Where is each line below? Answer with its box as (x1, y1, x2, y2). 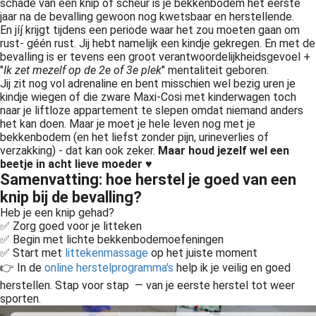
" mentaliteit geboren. (162, 63, 269, 77)
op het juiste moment (148, 246, 257, 260)
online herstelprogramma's (44, 261, 174, 274)
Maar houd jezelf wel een (158, 144, 289, 157)
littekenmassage (65, 246, 148, 260)
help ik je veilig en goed (174, 261, 291, 274)
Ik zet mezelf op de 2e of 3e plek (4, 63, 162, 77)
